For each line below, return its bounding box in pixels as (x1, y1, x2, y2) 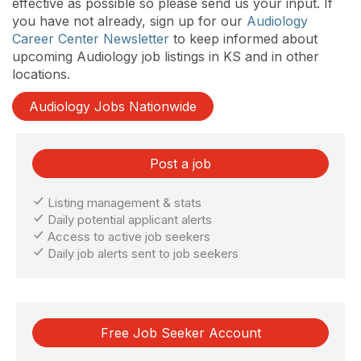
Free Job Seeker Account (100, 324, 261, 341)
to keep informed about (169, 30, 317, 47)
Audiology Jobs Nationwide (29, 98, 197, 114)
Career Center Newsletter (12, 30, 169, 47)
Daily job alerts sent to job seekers (44, 245, 239, 261)
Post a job (150, 155, 211, 172)
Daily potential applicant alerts (44, 211, 212, 227)
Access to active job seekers (44, 228, 210, 244)
